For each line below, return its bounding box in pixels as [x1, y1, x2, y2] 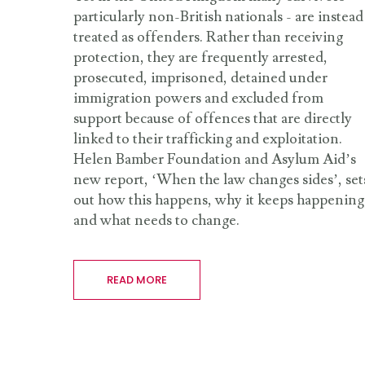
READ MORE [107, 272, 167, 288]
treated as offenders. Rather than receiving [73, 28, 343, 47]
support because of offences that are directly [73, 109, 352, 129]
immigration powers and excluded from [73, 89, 323, 108]
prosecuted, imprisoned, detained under [73, 68, 328, 88]
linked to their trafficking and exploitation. [73, 130, 342, 149]
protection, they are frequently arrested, [73, 48, 328, 68]
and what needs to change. [73, 211, 240, 231]
